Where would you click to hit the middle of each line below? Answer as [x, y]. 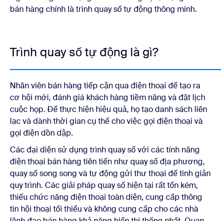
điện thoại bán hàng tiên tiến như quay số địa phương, [107, 161]
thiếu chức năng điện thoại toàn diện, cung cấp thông [106, 197]
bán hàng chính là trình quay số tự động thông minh [102, 9]
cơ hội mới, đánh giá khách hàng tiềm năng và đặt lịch [108, 97]
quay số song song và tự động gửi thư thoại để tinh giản [110, 173]
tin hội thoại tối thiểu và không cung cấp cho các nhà [104, 209]
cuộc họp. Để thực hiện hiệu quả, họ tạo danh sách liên [109, 109]
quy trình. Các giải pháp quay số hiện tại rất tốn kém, [104, 185]
